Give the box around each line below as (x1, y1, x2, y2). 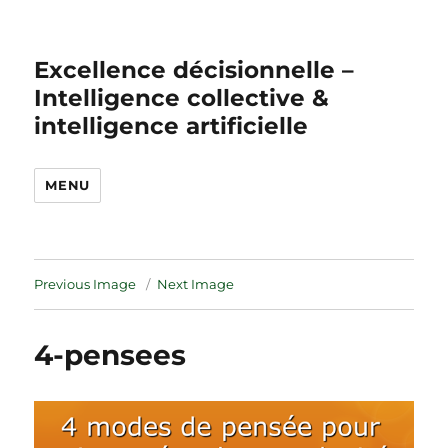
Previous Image (34, 276, 137, 292)
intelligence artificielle (34, 112, 309, 140)
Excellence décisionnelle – (34, 56, 355, 84)
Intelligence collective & (34, 84, 330, 112)
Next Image (157, 276, 235, 292)
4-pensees (34, 338, 187, 372)
